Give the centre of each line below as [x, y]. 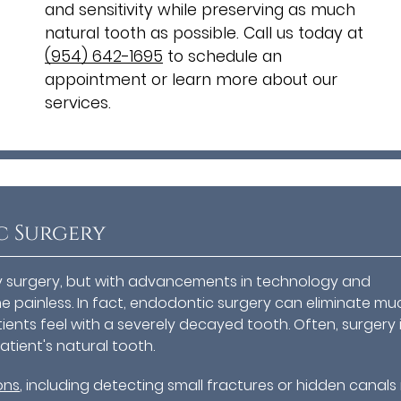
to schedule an [222, 56]
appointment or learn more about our [191, 79]
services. [78, 102]
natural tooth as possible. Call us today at [204, 33]
